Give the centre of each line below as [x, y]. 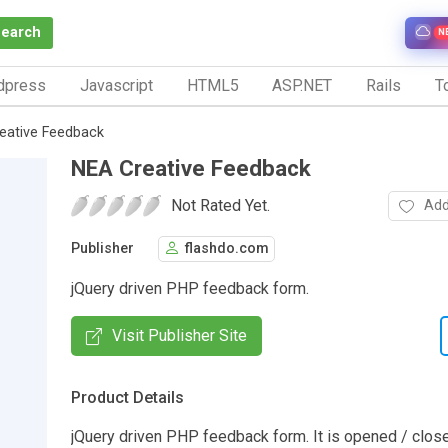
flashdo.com [227, 249]
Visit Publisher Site [179, 335]
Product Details [127, 397]
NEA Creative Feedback [191, 167]
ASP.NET [302, 85]
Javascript [116, 85]
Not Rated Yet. [220, 205]
